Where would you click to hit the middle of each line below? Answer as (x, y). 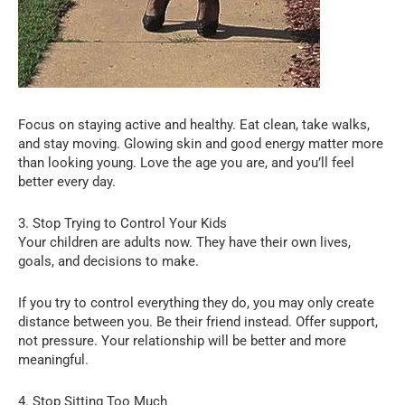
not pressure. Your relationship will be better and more (182, 340)
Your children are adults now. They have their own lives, (184, 242)
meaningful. (53, 359)
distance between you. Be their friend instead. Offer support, (198, 321)
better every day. (67, 181)
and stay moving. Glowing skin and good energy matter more (201, 143)
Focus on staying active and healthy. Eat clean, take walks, (194, 124)
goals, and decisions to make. (108, 261)
